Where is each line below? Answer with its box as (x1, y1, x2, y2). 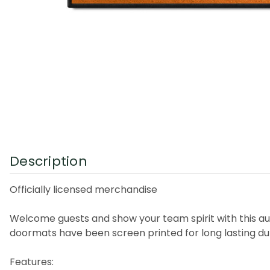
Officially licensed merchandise (10, 182, 157, 196)
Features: (10, 254, 54, 269)
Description (10, 151, 87, 171)
